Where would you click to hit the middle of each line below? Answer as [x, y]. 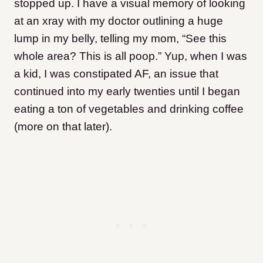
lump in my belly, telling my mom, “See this [120, 39]
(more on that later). [63, 127]
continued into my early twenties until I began [127, 92]
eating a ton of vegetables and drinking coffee [129, 109]
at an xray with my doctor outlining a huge [119, 21]
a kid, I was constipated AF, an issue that [116, 74]
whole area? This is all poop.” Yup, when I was [131, 56]
